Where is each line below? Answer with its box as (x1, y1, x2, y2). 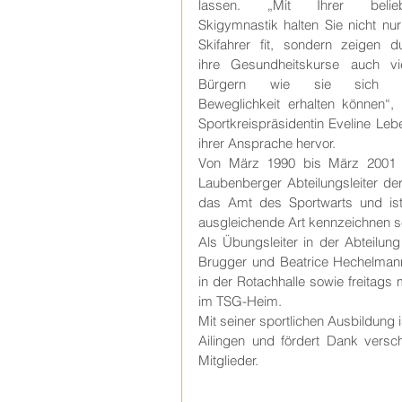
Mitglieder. (198, 352, 262, 369)
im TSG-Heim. (198, 293, 282, 310)
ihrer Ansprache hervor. (198, 135, 336, 152)
